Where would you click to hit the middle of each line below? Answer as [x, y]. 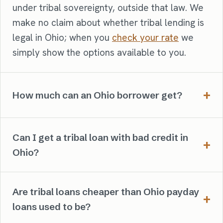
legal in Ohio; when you [62, 37]
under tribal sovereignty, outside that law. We [108, 7]
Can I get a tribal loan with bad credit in [100, 137]
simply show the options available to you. [99, 52]
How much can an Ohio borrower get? [97, 95]
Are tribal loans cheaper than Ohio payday [106, 191]
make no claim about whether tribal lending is [108, 22]
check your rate [145, 37]
